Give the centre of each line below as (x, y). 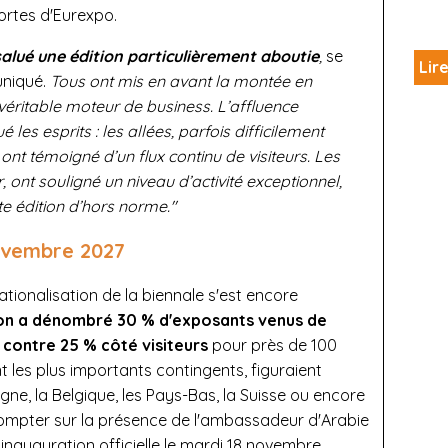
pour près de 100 (272, 344)
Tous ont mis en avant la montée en (181, 80)
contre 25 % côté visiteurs (105, 344)
